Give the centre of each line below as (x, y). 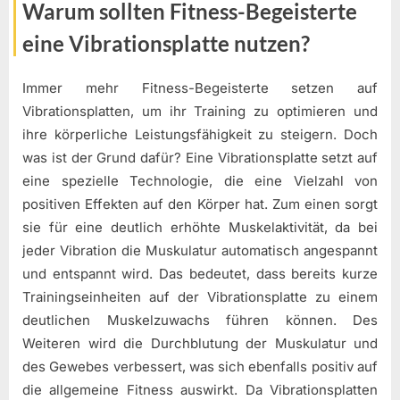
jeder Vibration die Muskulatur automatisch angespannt (200, 251)
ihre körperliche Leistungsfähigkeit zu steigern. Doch (200, 135)
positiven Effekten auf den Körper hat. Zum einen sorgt (200, 204)
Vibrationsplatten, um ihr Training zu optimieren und (200, 112)
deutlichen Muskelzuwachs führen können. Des (200, 321)
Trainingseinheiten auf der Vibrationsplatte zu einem (200, 297)
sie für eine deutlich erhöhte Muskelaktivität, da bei (200, 228)
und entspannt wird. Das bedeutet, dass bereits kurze (200, 274)
